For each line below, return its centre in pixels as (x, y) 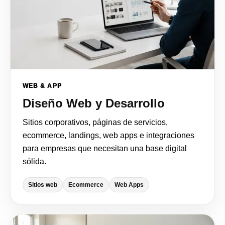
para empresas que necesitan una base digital (105, 148)
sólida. (34, 161)
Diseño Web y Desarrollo (94, 103)
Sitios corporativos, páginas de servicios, (95, 122)
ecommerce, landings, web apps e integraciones (108, 135)
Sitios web (43, 185)
